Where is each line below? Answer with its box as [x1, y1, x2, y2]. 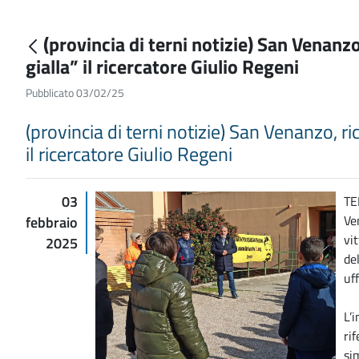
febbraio [26, 211, 78, 233]
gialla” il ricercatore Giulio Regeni [26, 51, 303, 81]
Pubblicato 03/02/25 [26, 83, 124, 101]
